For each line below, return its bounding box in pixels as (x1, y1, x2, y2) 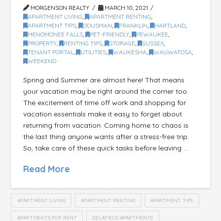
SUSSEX (142, 39, 164, 47)
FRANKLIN (119, 22, 148, 30)
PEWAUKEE (136, 31, 169, 38)
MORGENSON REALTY (29, 4, 90, 12)
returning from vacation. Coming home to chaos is (23, 120, 189, 130)
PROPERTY (28, 39, 57, 47)
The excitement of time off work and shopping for (23, 98, 186, 107)
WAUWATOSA (153, 48, 192, 56)
